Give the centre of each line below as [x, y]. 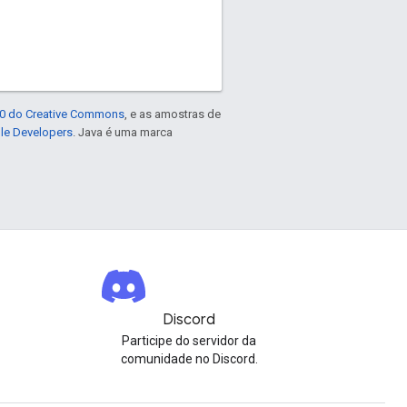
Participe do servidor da [189, 341]
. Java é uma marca [123, 132]
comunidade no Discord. [189, 359]
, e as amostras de [173, 114]
